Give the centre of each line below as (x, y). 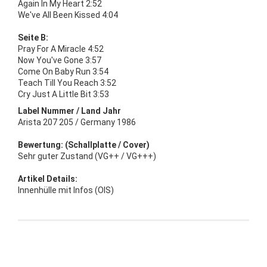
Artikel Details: (48, 178)
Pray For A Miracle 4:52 (61, 49)
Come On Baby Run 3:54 (63, 71)
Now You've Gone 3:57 (60, 60)
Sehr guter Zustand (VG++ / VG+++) (87, 156)
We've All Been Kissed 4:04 (68, 15)
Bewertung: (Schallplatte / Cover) (84, 145)
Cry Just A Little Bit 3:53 (63, 94)
